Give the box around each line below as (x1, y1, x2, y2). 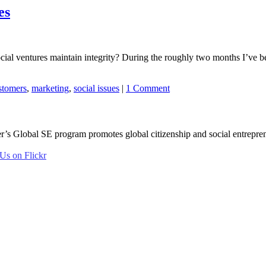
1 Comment (126, 83, 170, 93)
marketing (31, 83, 69, 93)
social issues (74, 83, 119, 93)
